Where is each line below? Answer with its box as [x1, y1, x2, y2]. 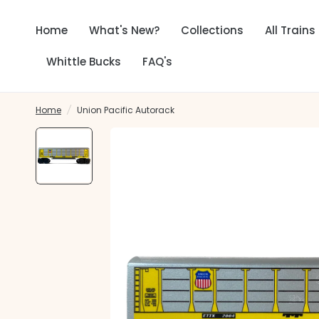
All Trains [265, 23, 315, 38]
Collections [181, 23, 244, 38]
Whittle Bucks [46, 54, 121, 69]
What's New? [89, 23, 159, 38]
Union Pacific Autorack [77, 104, 174, 116]
